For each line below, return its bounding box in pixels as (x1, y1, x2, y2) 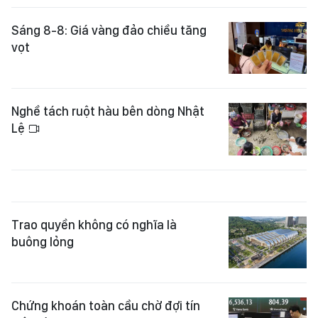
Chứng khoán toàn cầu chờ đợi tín (11, 298, 200, 314)
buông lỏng (11, 234, 74, 249)
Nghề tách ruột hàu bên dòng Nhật (11, 104, 204, 119)
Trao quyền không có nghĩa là (11, 216, 177, 232)
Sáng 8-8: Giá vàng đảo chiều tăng (11, 23, 207, 38)
